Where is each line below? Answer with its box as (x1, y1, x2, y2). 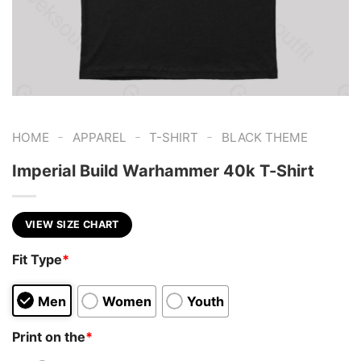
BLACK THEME (221, 130, 308, 145)
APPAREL (72, 130, 127, 145)
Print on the (12, 328, 85, 345)
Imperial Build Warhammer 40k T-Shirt (12, 160, 314, 180)
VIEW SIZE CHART (25, 218, 119, 230)
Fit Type (12, 251, 62, 268)
